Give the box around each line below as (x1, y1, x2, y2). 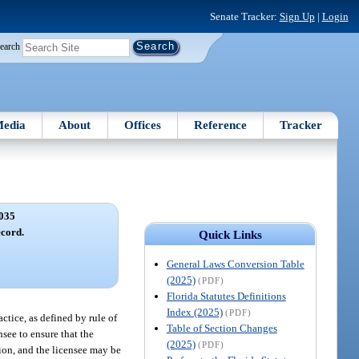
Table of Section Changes (166, 321, 277, 334)
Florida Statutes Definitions (166, 289, 286, 302)
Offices (123, 118, 161, 131)
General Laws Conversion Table (166, 257, 305, 270)
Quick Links (198, 228, 262, 241)
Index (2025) (166, 305, 223, 318)
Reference (194, 118, 248, 131)
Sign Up (279, 10, 315, 22)
